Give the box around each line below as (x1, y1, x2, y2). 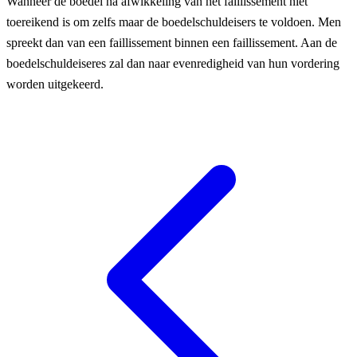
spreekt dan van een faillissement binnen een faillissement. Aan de (6, 35, 337, 49)
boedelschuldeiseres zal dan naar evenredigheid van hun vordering (6, 56, 339, 70)
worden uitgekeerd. (6, 76, 104, 91)
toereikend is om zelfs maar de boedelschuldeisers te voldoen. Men (6, 14, 341, 29)
